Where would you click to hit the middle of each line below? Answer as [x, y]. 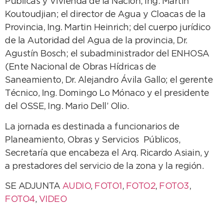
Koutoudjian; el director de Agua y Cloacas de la [105, 15]
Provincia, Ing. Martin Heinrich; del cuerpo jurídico [108, 28]
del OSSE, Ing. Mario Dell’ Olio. [67, 107]
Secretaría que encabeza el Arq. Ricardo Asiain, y [107, 153]
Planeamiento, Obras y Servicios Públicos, [92, 140]
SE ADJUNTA [34, 186]
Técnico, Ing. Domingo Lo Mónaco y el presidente [107, 94]
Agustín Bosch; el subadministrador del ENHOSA [107, 54]
